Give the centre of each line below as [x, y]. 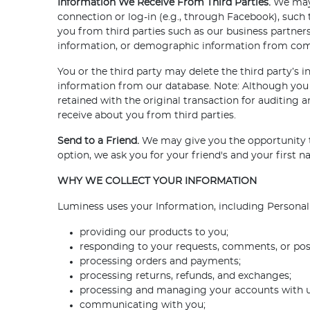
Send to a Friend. [100, 142]
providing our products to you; [154, 233]
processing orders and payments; [161, 262]
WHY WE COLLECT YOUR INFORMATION [157, 182]
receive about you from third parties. [147, 116]
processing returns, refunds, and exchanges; [186, 276]
